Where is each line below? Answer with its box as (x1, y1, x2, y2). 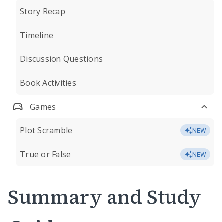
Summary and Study (8, 183, 201, 210)
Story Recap (20, 6, 65, 17)
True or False (20, 149, 71, 160)
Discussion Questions (20, 54, 103, 64)
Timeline (20, 30, 53, 41)
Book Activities (20, 77, 76, 88)
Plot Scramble (20, 125, 73, 136)
